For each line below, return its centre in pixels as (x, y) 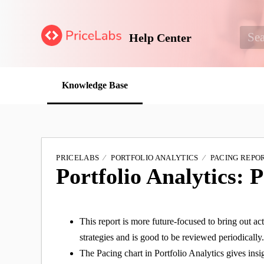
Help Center (161, 37)
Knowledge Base (95, 85)
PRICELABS (78, 157)
